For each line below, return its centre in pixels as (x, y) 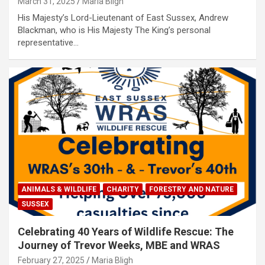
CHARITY (123, 189)
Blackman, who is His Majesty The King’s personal (114, 30)
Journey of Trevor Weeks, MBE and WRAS (119, 245)
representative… (48, 43)
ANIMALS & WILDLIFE (59, 189)
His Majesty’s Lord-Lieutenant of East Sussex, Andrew (123, 18)
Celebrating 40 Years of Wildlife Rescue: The (126, 231)
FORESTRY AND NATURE (191, 189)
